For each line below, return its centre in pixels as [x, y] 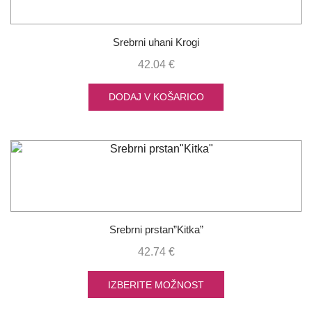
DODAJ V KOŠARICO [156, 97]
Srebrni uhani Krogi [156, 43]
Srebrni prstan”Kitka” [156, 230]
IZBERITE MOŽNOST [156, 284]
